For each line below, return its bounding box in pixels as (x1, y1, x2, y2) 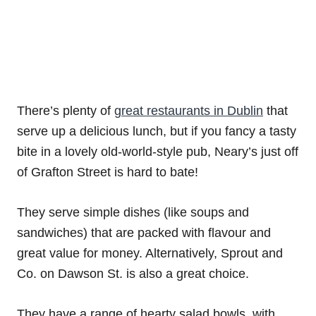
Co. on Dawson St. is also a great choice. (17, 266, 249, 281)
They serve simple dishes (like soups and (17, 205, 249, 219)
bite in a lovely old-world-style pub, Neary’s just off (17, 144, 298, 159)
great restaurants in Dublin (114, 103, 263, 118)
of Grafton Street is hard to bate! (17, 164, 198, 179)
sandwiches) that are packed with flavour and (17, 225, 271, 240)
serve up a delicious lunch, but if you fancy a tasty (17, 123, 296, 138)
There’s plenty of (17, 103, 114, 118)
